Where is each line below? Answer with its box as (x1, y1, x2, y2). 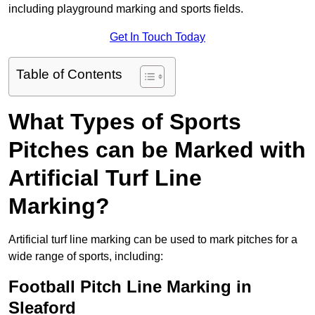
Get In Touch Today (110, 31, 205, 44)
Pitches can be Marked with (8, 137, 306, 163)
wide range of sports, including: (8, 250, 163, 263)
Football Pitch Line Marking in (8, 277, 252, 297)
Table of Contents (16, 67, 122, 82)
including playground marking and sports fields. (8, 3, 243, 15)
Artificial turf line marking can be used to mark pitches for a (8, 233, 297, 246)
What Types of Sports (8, 109, 241, 135)
